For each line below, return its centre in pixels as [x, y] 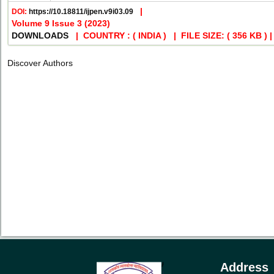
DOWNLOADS [40, 35]
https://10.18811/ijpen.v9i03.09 [81, 11]
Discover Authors [40, 63]
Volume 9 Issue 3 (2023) [61, 23]
